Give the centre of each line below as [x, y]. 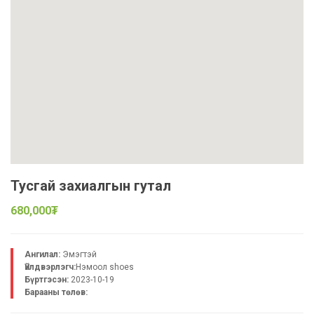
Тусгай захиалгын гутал [91, 185]
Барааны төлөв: [56, 292]
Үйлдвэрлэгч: [50, 267]
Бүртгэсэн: [47, 279]
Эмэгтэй [78, 254]
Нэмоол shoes [105, 267]
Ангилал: [42, 254]
